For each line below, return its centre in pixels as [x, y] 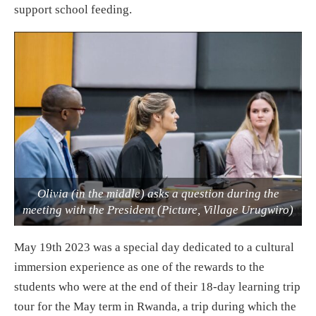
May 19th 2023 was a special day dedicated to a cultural [154, 248]
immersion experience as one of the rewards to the [139, 267]
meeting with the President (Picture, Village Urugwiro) [158, 210]
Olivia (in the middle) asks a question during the [158, 194]
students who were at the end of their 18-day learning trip [157, 287]
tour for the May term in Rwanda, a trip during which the [155, 307]
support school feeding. [73, 9]
